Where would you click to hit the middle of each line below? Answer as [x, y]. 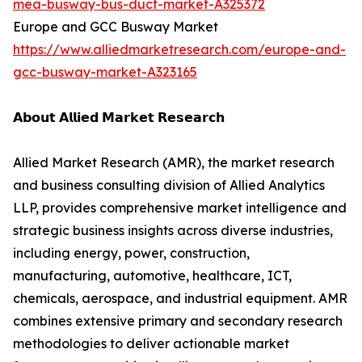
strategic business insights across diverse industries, [173, 231]
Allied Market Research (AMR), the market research [174, 163]
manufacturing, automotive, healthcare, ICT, [152, 276]
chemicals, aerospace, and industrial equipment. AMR [180, 299]
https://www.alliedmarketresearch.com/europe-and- [179, 50]
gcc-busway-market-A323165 [105, 72]
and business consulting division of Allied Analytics [169, 185]
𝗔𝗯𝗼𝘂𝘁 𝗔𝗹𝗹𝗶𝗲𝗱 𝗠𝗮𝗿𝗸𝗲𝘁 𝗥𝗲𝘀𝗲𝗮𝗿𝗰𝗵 [119, 118]
